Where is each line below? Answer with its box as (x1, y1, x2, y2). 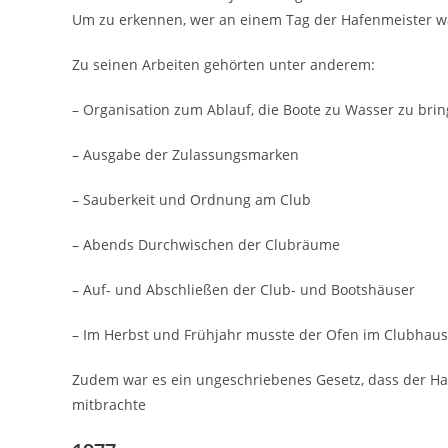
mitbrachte (72, 395, 146, 414)
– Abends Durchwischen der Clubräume (72, 235, 340, 254)
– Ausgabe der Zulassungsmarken (72, 145, 299, 164)
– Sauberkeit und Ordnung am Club (72, 190, 311, 209)
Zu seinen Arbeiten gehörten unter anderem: (72, 55, 375, 74)
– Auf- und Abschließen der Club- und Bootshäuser (72, 280, 415, 299)
